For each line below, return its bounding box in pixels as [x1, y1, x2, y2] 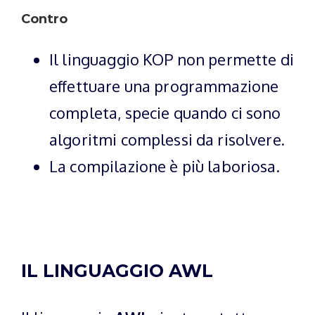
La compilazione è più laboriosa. [49, 156, 280, 176]
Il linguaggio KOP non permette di [49, 49, 294, 70]
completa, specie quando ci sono [49, 103, 281, 123]
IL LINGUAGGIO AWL [21, 260, 213, 282]
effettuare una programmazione [49, 76, 279, 96]
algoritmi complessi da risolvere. [49, 129, 285, 150]
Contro [21, 11, 67, 27]
